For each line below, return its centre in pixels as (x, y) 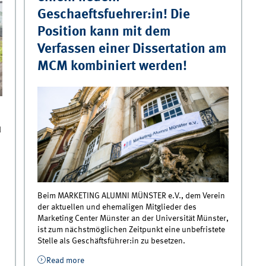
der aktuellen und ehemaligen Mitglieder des (117, 208)
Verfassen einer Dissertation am (132, 50)
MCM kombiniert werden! (112, 67)
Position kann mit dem (104, 32)
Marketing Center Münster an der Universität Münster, (133, 219)
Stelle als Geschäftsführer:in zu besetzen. (111, 241)
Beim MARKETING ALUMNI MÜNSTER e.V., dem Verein (131, 196)
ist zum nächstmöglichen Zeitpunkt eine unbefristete (131, 230)
